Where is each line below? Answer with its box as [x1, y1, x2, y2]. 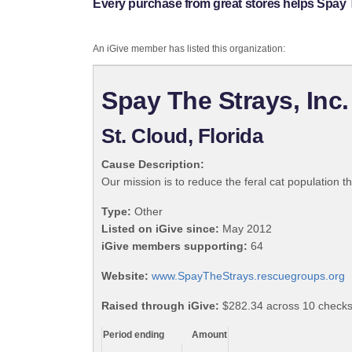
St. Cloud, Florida [101, 124, 263, 148]
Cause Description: [101, 158, 204, 171]
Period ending [103, 329, 164, 341]
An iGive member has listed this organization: [93, 43, 285, 55]
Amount [192, 329, 227, 341]
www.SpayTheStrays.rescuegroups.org [152, 269, 345, 283]
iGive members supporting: [101, 240, 247, 253]
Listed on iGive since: [101, 222, 219, 236]
